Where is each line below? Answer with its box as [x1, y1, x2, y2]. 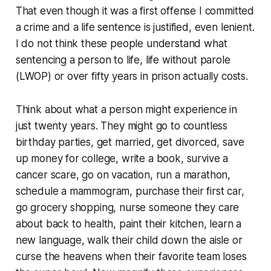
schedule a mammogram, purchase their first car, [15, 185, 244, 198]
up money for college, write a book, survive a [15, 152, 229, 165]
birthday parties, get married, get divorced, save [15, 136, 244, 149]
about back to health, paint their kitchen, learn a [15, 218, 242, 230]
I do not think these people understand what [15, 38, 227, 50]
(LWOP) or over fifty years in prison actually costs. [15, 70, 248, 83]
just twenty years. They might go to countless [15, 120, 228, 132]
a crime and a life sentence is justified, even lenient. [15, 21, 255, 34]
